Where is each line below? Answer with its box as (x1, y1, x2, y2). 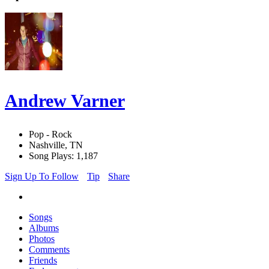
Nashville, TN (29, 140, 83, 151)
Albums (29, 223, 59, 234)
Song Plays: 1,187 (29, 151, 98, 162)
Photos (29, 234, 55, 244)
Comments (29, 244, 70, 255)
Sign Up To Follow (5, 171, 79, 182)
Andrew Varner (5, 91, 125, 111)
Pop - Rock (29, 129, 72, 140)
